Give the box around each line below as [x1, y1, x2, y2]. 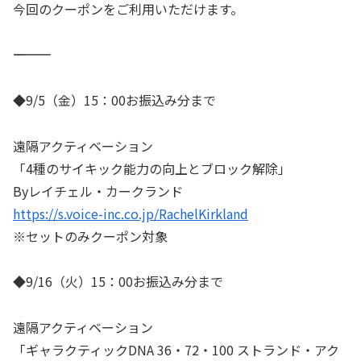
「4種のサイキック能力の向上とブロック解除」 [13, 158, 291, 178]
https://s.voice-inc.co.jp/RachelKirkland [13, 203, 248, 223]
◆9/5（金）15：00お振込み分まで [13, 89, 216, 110]
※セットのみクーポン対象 [13, 226, 168, 246]
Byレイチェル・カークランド [13, 180, 183, 201]
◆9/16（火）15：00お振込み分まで [13, 272, 223, 292]
